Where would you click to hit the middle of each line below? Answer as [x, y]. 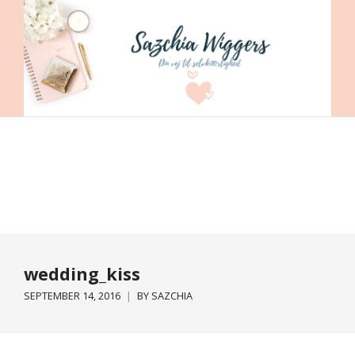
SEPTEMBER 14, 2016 [72, 296]
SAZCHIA [172, 296]
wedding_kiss [82, 274]
